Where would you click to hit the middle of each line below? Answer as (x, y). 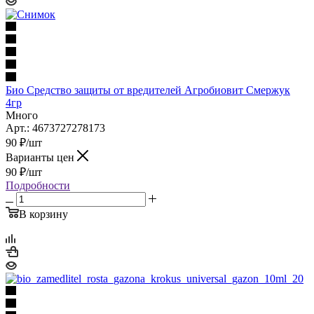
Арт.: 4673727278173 (55, 128)
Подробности (38, 185)
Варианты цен (41, 157)
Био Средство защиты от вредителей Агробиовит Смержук (148, 90)
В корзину (43, 214)
